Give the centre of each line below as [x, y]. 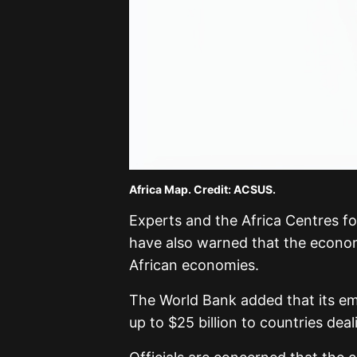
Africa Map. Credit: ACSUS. [202, 189]
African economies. [194, 265]
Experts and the [185, 220]
